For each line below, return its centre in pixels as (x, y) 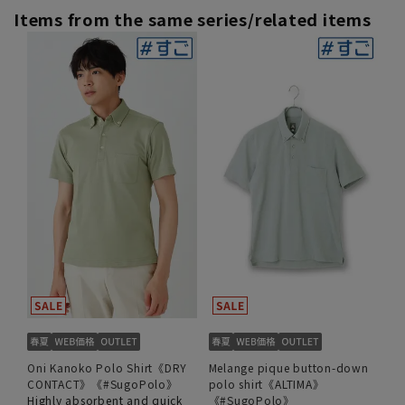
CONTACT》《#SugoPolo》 (103, 384)
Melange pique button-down (288, 368)
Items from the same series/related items (193, 19)
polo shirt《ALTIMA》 (266, 384)
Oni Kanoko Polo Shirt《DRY (108, 368)
